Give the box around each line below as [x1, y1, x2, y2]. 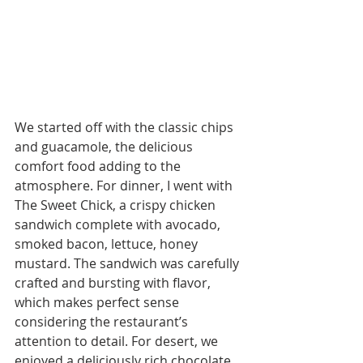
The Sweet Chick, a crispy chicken [15, 195, 219, 214]
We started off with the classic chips [15, 117, 237, 136]
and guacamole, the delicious [15, 137, 196, 156]
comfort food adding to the [15, 156, 184, 175]
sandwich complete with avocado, [15, 215, 224, 233]
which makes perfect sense [15, 293, 182, 311]
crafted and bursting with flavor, [15, 273, 214, 292]
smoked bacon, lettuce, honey [15, 234, 201, 253]
